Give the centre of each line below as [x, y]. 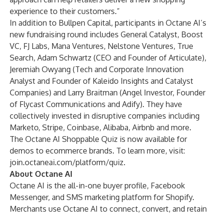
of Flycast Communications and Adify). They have [96, 104]
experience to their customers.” [65, 11]
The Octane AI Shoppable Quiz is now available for [98, 139]
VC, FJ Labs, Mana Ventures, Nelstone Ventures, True [101, 46]
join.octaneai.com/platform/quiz [67, 162]
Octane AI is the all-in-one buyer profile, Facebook [97, 186]
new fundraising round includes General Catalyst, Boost [106, 34]
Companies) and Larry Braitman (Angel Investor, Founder [108, 93]
